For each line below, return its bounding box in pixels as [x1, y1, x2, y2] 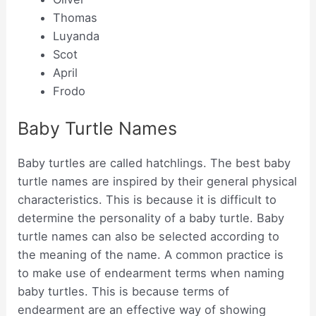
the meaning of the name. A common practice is [18, 248, 284, 262]
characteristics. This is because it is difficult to [18, 193, 277, 207]
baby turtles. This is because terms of [18, 284, 230, 299]
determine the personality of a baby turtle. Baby [18, 211, 285, 226]
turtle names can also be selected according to [18, 229, 280, 244]
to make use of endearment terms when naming [18, 266, 285, 281]
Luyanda [52, 29, 99, 44]
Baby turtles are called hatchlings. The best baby [18, 156, 291, 171]
